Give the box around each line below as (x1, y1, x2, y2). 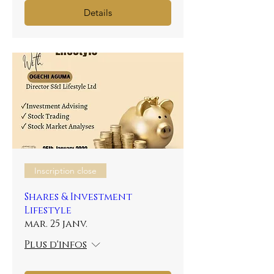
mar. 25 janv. (24, 217, 87, 231)
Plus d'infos (24, 238, 87, 251)
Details (84, 7, 112, 18)
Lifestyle (24, 204, 72, 217)
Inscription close (34, 165, 97, 176)
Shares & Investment (24, 190, 132, 204)
